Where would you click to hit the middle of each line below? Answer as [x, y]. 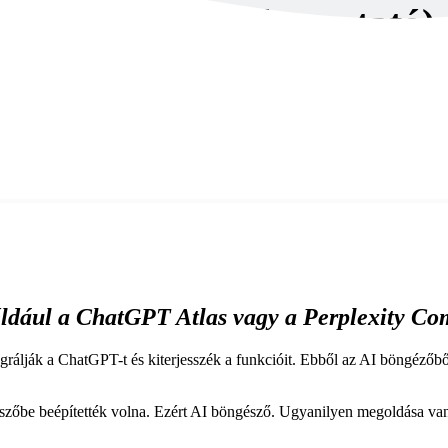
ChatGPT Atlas [151, 317]
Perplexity [357, 317]
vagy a [262, 317]
